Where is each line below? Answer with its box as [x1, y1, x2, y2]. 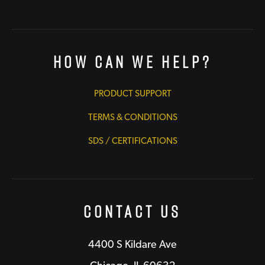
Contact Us [83, 199, 182, 223]
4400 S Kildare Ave [88, 237, 177, 250]
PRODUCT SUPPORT [93, 88, 172, 99]
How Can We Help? [53, 50, 212, 73]
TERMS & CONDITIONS [88, 111, 177, 122]
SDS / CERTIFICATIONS [88, 135, 177, 146]
